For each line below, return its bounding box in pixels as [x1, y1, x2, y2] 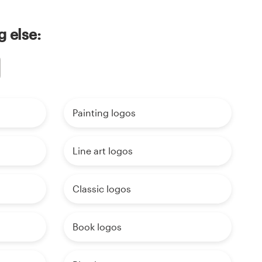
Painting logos [72, 107, 136, 119]
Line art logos [72, 145, 133, 157]
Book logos [72, 221, 122, 233]
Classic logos [72, 183, 131, 195]
